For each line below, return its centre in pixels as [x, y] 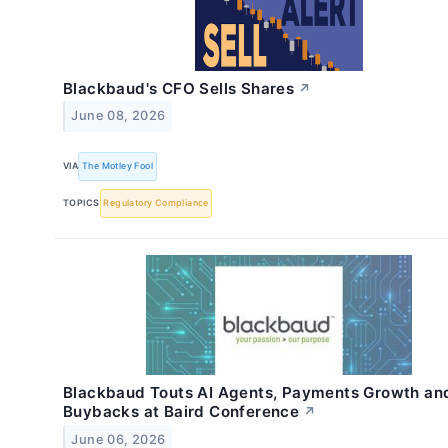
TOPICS [81, 203]
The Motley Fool [118, 166]
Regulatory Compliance [156, 203]
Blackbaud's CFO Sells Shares [179, 88]
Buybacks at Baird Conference [181, 412]
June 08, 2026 [118, 116]
